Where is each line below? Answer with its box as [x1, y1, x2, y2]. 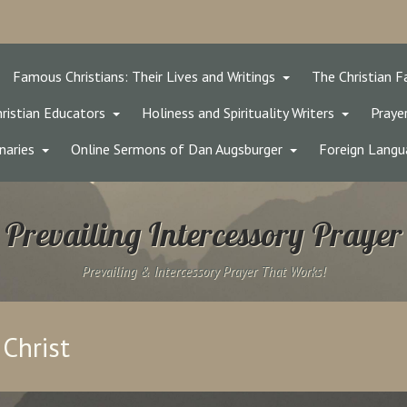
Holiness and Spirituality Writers [142, 104, 334, 122]
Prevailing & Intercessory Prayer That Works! [82, 263, 325, 280]
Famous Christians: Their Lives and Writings [12, 67, 275, 85]
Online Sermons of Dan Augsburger [70, 140, 283, 158]
